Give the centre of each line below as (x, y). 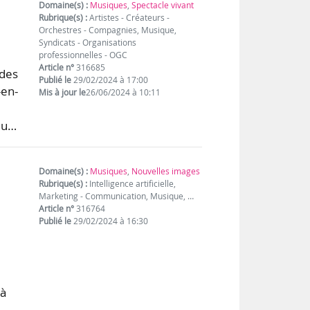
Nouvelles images (166, 171)
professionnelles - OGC (83, 55)
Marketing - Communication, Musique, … (117, 196)
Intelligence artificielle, (132, 183)
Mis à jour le (63, 92)
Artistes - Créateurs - (129, 17)
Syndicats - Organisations (88, 42)
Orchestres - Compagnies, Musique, (108, 30)
